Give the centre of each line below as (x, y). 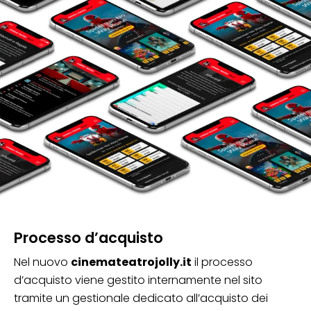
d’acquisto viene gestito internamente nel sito (138, 280)
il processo (222, 262)
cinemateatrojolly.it (131, 262)
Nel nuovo (42, 262)
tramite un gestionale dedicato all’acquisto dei (141, 299)
